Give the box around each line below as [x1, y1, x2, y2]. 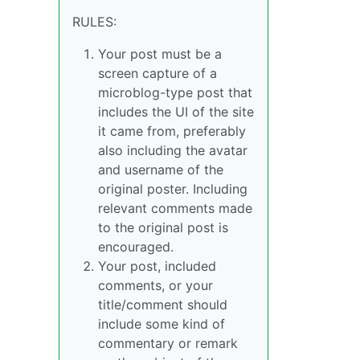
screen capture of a [98, 65, 217, 81]
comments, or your [98, 277, 213, 293]
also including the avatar [98, 142, 247, 158]
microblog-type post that [98, 84, 252, 100]
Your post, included [98, 258, 216, 274]
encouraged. [98, 239, 174, 255]
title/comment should [98, 297, 227, 313]
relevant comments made [98, 200, 252, 216]
